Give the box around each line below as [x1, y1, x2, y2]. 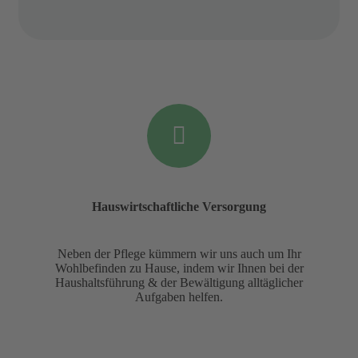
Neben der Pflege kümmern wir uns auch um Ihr [57, 246, 301, 261]
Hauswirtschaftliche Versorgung [92, 199, 266, 213]
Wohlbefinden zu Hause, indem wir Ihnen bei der [54, 261, 304, 275]
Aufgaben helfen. [135, 289, 223, 304]
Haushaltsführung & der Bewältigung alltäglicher [55, 275, 303, 289]
